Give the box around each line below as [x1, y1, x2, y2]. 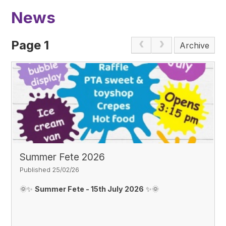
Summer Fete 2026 [20, 151, 105, 163]
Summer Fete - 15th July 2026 [35, 184, 144, 193]
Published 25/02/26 [20, 166, 80, 174]
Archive [180, 40, 210, 50]
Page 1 [11, 37, 49, 52]
